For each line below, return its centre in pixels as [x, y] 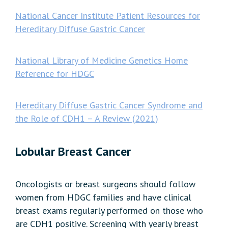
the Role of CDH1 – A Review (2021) [87, 119]
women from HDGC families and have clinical [103, 197]
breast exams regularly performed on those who [109, 211]
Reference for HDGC [55, 74]
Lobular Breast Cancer [73, 152]
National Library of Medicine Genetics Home [102, 61]
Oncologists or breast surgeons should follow [105, 184]
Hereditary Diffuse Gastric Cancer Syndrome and [109, 105]
